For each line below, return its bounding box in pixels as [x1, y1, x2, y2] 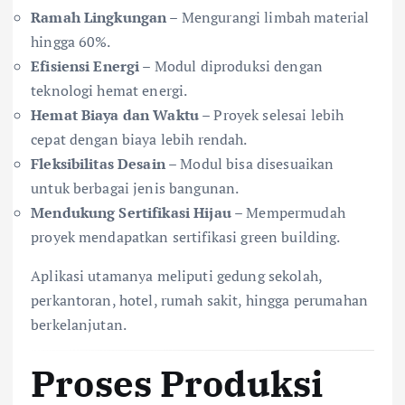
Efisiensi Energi [31, 55, 140, 76]
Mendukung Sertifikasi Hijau [31, 202, 231, 222]
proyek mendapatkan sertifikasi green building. [31, 226, 341, 247]
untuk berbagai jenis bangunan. [31, 177, 240, 198]
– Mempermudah [231, 202, 345, 222]
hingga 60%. [31, 31, 111, 52]
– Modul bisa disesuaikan [165, 153, 334, 174]
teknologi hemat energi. [31, 80, 188, 100]
